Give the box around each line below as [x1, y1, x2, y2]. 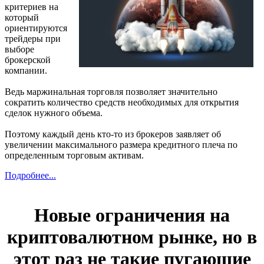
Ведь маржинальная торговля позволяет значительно [5, 87, 217, 97]
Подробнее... [5, 170, 56, 181]
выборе [5, 44, 34, 55]
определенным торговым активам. [5, 150, 144, 161]
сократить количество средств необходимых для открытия [5, 97, 239, 108]
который [5, 12, 39, 23]
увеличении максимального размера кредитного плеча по [5, 140, 237, 150]
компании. [5, 65, 47, 76]
